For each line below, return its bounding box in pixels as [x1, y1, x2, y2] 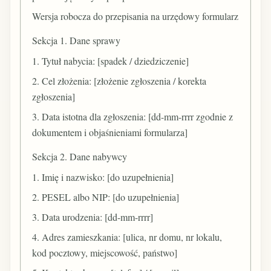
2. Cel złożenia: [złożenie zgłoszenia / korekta [32, 74, 207, 87]
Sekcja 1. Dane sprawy [32, 34, 121, 47]
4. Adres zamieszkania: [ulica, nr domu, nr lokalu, [32, 230, 223, 244]
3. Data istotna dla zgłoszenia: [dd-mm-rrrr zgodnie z [32, 110, 233, 123]
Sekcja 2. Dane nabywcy [32, 150, 128, 163]
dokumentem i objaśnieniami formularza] [32, 126, 188, 139]
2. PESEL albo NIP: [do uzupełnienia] [32, 190, 180, 203]
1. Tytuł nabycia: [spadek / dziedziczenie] [32, 54, 189, 67]
